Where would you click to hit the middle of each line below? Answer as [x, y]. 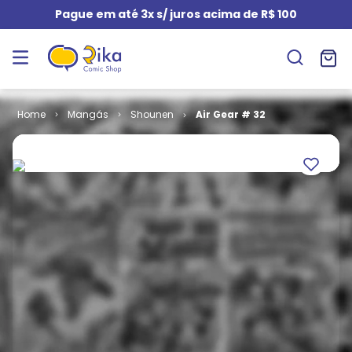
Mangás [88, 114]
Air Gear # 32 [230, 114]
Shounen [152, 114]
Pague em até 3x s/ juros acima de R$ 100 [176, 14]
